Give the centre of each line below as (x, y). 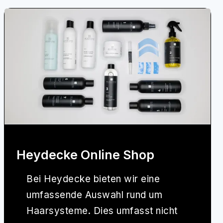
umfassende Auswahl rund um (94, 195)
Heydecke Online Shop (85, 155)
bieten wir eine (125, 179)
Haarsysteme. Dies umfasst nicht (102, 211)
